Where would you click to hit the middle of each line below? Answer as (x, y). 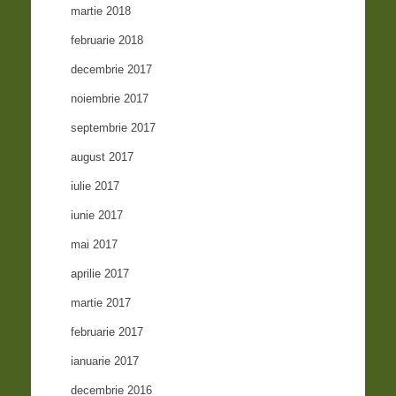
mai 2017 (95, 245)
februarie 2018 (107, 41)
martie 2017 (101, 303)
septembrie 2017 (114, 128)
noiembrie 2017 (110, 99)
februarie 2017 (107, 332)
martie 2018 (101, 11)
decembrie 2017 (112, 70)
